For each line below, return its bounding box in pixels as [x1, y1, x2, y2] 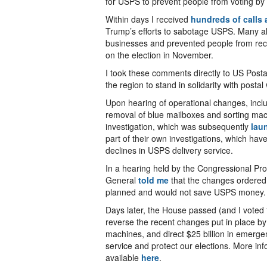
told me [138, 174, 169, 186]
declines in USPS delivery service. [105, 144, 233, 156]
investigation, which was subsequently [105, 120, 251, 132]
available [105, 252, 141, 263]
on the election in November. [105, 49, 213, 61]
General [105, 174, 138, 186]
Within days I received [105, 13, 188, 25]
